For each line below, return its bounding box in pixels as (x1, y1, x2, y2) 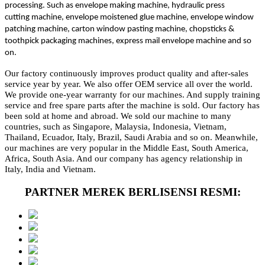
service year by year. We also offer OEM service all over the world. (5, 79, 253, 89)
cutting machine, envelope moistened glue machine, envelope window (5, 13, 254, 22)
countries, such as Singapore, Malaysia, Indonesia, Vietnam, (5, 122, 227, 131)
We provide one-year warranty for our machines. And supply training (5, 90, 260, 99)
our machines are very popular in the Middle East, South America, (5, 143, 248, 153)
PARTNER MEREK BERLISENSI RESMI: (24, 185, 241, 198)
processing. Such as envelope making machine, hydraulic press (5, 1, 225, 10)
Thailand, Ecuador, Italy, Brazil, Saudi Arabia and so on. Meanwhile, (5, 132, 258, 142)
